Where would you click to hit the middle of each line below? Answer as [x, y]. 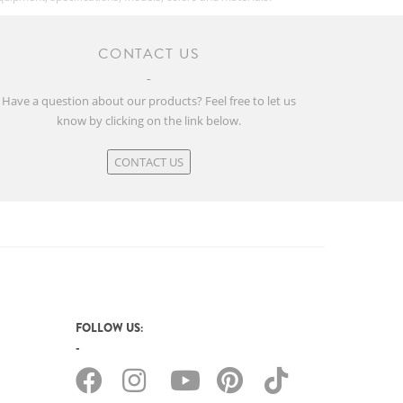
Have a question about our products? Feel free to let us [149, 101]
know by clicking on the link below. [149, 121]
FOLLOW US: [109, 327]
